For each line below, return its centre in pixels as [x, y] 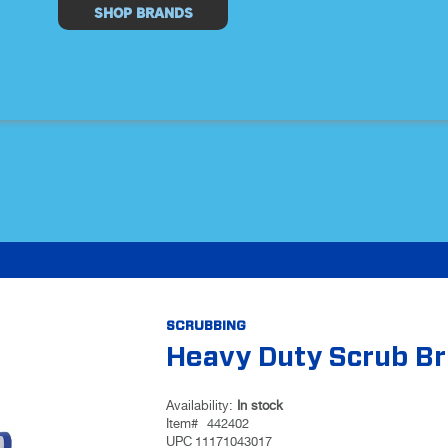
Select [77, 9]
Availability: [201, 406]
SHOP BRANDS [143, 14]
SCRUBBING [205, 326]
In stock [259, 406]
